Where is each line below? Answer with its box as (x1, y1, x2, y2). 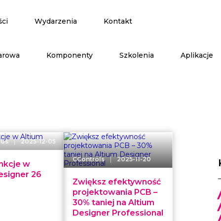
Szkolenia (119, 50, 154, 60)
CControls (73, 155, 105, 163)
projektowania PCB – (73, 187, 158, 197)
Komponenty (46, 50, 93, 60)
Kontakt (104, 17, 133, 26)
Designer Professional (73, 208, 164, 218)
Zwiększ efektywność (73, 177, 161, 186)
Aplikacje (181, 50, 214, 60)
